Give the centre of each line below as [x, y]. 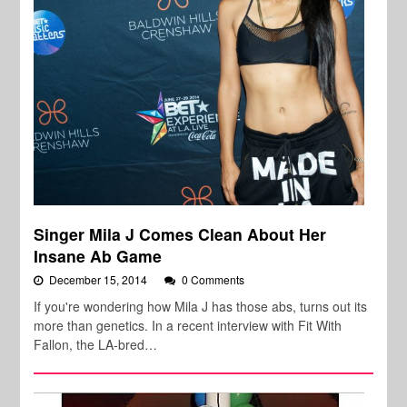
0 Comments [213, 280]
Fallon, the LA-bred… [96, 345]
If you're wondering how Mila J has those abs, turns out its [201, 307]
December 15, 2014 [100, 280]
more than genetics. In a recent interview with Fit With [188, 326]
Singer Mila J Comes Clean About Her [180, 234]
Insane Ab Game [98, 256]
